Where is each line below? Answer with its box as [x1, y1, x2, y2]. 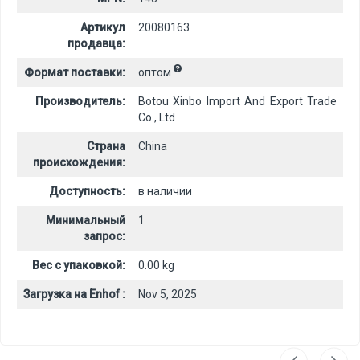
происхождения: [33, 155, 125, 169]
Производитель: [35, 94, 125, 108]
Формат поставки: [24, 65, 125, 79]
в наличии [138, 184, 192, 198]
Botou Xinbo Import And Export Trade [138, 94, 337, 108]
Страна [87, 139, 125, 153]
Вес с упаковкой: [32, 258, 125, 272]
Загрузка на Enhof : [23, 287, 125, 301]
